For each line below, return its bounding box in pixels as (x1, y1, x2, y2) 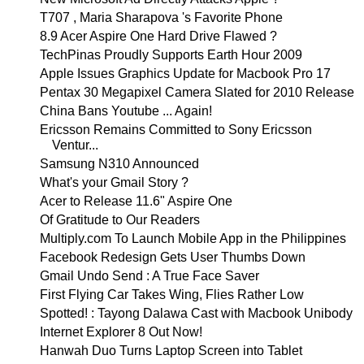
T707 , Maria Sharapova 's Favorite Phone (39, 11, 283, 24)
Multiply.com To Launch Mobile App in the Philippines (39, 232, 346, 245)
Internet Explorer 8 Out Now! (39, 325, 202, 339)
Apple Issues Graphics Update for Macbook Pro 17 (39, 67, 331, 80)
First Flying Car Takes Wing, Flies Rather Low (39, 288, 304, 301)
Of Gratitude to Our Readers (39, 213, 200, 227)
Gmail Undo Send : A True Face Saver (39, 269, 259, 283)
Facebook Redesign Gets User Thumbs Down (39, 250, 305, 264)
